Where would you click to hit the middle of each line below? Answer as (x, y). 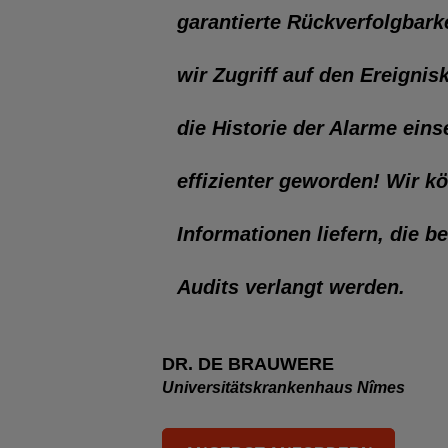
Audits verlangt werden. (291, 287)
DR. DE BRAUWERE (248, 364)
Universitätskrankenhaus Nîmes (283, 388)
